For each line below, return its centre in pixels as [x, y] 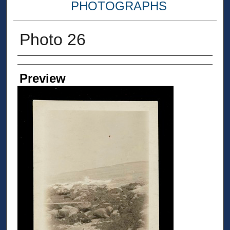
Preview [42, 78]
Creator [37, 67]
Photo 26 [52, 39]
